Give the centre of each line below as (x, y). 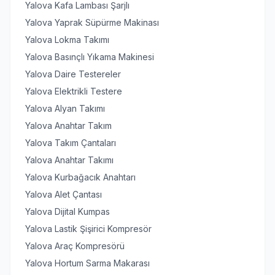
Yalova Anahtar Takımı (69, 160)
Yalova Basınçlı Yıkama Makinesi (90, 57)
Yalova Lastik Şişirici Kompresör (88, 229)
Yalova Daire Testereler (73, 74)
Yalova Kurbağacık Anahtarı (80, 177)
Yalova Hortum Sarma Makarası (87, 263)
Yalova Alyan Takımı (65, 108)
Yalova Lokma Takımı (67, 40)
